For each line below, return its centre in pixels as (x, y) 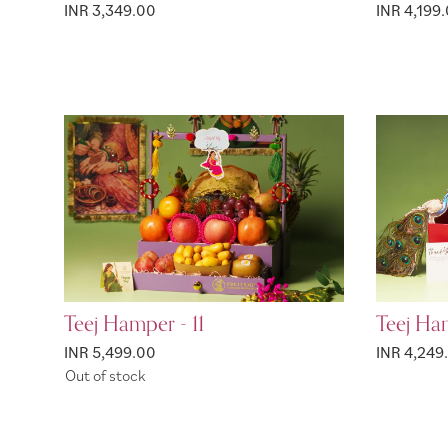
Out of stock (105, 374)
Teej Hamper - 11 (134, 324)
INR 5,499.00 (110, 352)
